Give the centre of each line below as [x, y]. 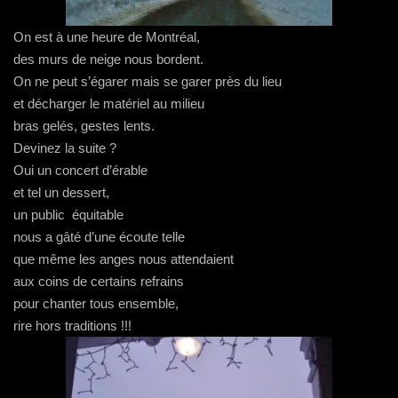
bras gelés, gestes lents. [84, 126]
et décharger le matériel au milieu [109, 103]
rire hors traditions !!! [72, 326]
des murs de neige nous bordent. [108, 59]
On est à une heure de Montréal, [107, 37]
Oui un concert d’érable [80, 170]
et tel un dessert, [61, 192]
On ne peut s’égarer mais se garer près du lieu [147, 81]
